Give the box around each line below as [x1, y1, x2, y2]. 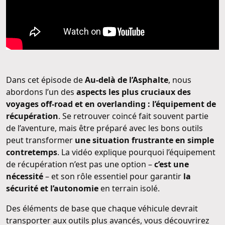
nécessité [6, 170, 43, 182]
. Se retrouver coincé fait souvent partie [58, 110, 208, 122]
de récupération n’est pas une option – [6, 158, 154, 170]
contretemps [6, 146, 57, 158]
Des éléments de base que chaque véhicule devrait [6, 202, 198, 214]
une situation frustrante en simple [75, 134, 214, 146]
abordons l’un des [6, 86, 76, 97]
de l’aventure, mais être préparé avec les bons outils [6, 122, 203, 134]
